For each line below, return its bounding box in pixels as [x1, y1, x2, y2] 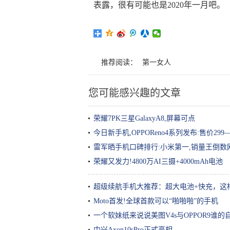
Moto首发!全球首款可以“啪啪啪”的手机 [93, 197, 218, 205]
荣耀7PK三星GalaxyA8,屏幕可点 [93, 114, 195, 122]
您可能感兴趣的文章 [88, 87, 181, 99]
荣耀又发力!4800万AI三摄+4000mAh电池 [93, 158, 223, 165]
